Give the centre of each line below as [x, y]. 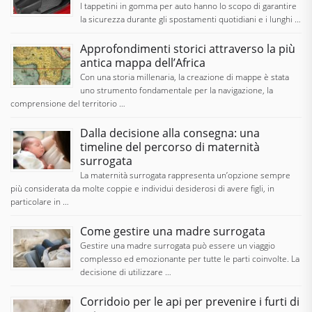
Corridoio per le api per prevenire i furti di [190, 302]
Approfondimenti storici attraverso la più [188, 49]
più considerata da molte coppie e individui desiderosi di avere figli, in [142, 188]
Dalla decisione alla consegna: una [170, 133]
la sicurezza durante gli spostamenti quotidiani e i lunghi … [190, 19]
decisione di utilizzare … [126, 272]
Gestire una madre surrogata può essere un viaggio [178, 245]
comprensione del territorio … [68, 103]
